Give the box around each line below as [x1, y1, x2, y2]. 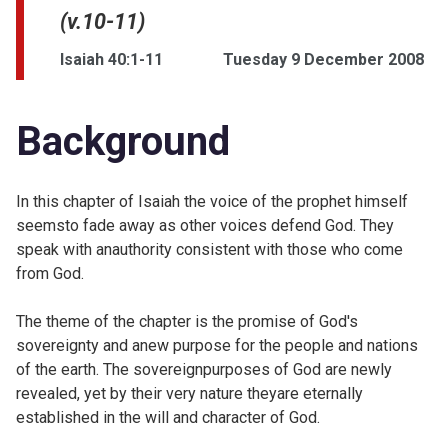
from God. [16, 263, 84, 283]
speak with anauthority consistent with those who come [16, 239, 403, 259]
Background [16, 117, 230, 165]
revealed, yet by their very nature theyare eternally [16, 383, 363, 403]
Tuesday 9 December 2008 [223, 49, 424, 69]
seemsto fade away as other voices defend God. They [16, 215, 394, 235]
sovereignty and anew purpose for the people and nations [16, 335, 418, 355]
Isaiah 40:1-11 [60, 49, 163, 69]
